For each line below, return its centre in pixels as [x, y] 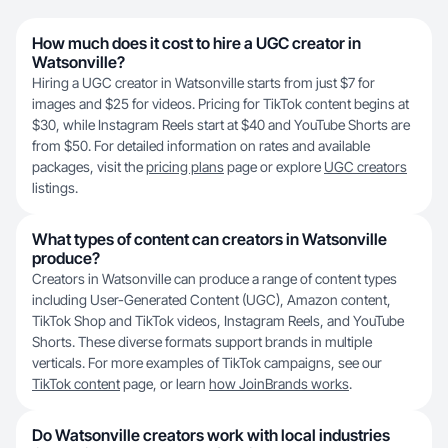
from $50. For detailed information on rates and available [201, 145]
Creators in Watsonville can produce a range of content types [214, 278]
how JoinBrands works [279, 383]
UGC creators [365, 166]
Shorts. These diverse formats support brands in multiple [202, 341]
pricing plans [185, 166]
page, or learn [164, 383]
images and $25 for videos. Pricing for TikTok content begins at [220, 103]
